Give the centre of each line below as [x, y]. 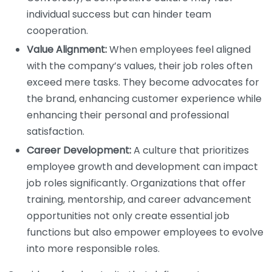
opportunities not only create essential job [128, 216]
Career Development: [79, 150]
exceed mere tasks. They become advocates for [143, 82]
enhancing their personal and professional [128, 115]
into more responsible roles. [93, 248]
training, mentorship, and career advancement [139, 199]
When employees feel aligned [179, 49]
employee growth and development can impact [142, 166]
